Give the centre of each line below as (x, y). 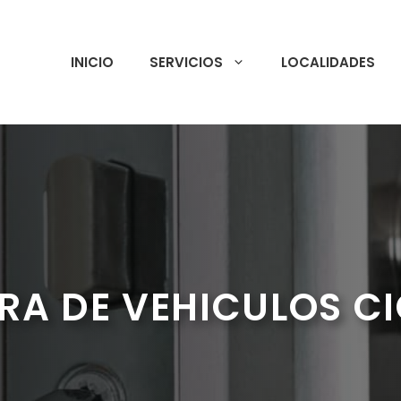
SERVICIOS (186, 62)
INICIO (92, 62)
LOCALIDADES (328, 62)
